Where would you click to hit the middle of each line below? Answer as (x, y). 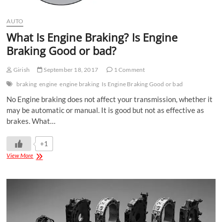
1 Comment (129, 70)
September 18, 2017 (71, 70)
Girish (21, 70)
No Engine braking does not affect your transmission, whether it (110, 99)
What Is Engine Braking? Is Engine (92, 37)
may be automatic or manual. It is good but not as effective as (106, 110)
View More (20, 156)
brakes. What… (31, 121)
